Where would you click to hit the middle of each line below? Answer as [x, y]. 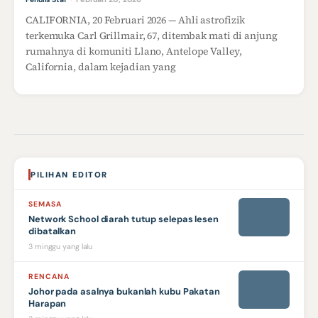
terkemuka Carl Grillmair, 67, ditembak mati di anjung [152, 35]
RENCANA [49, 277]
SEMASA [45, 204]
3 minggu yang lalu [61, 247]
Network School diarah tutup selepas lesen [124, 219]
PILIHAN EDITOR [69, 175]
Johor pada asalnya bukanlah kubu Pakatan [124, 292]
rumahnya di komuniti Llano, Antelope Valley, [134, 51]
